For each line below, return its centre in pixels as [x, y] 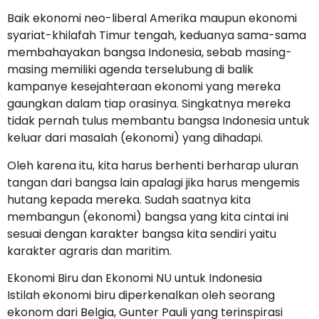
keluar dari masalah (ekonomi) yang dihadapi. [135, 138]
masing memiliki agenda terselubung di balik [130, 70]
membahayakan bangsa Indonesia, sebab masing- [150, 53]
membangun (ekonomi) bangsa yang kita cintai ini [148, 216]
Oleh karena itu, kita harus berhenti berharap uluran [153, 165]
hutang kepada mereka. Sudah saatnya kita [129, 199]
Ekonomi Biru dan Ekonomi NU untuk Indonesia [135, 278]
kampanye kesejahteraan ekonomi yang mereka [144, 87]
